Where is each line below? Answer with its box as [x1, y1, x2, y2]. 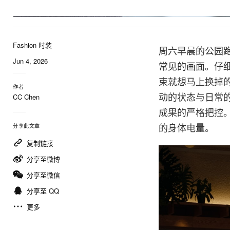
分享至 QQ [27, 186, 59, 196]
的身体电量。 [159, 121, 215, 135]
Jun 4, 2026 [13, 56, 48, 66]
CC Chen [13, 92, 40, 102]
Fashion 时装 [13, 40, 52, 50]
